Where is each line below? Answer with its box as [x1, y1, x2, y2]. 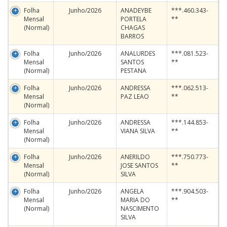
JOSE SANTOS [121, 161, 158, 170]
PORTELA [121, 15, 146, 23]
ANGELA [121, 187, 144, 196]
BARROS [121, 32, 144, 41]
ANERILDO [121, 153, 150, 161]
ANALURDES [121, 49, 155, 58]
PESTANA [121, 66, 146, 75]
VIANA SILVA [121, 127, 155, 135]
